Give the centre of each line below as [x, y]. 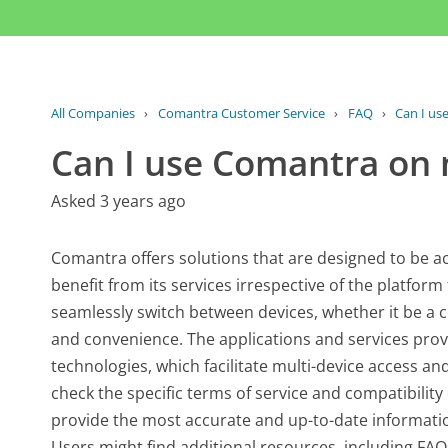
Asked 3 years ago [119, 201]
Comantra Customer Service [241, 113]
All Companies [93, 113]
